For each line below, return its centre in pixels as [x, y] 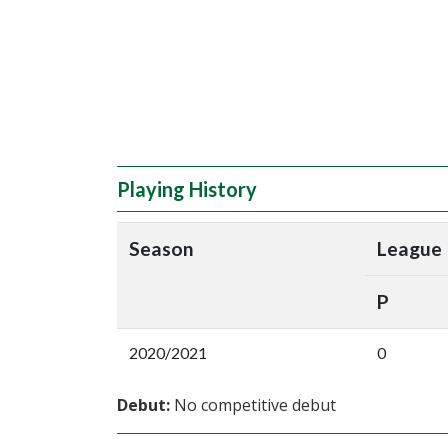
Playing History [187, 189]
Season [161, 248]
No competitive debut [253, 405]
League [409, 248]
